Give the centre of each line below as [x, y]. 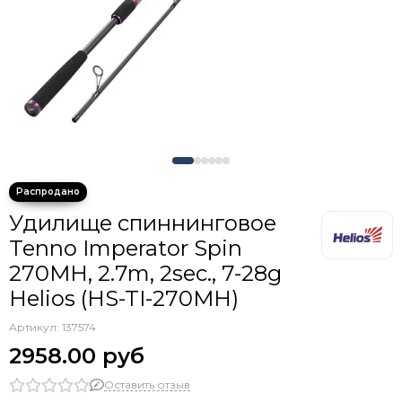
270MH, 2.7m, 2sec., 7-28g [145, 273]
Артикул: [35, 327]
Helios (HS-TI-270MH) [124, 298]
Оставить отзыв [147, 384]
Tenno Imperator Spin [126, 248]
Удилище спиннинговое [143, 223]
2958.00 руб [77, 356]
